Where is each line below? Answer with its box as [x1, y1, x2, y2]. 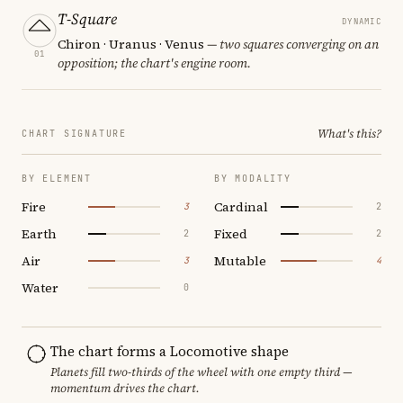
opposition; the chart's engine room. [58, 53, 251, 72]
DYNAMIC [342, 15, 381, 27]
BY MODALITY [214, 172, 291, 184]
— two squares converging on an [204, 34, 379, 53]
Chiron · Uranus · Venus [58, 34, 204, 53]
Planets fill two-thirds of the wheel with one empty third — [50, 363, 353, 380]
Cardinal [214, 197, 268, 216]
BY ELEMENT [22, 172, 92, 184]
